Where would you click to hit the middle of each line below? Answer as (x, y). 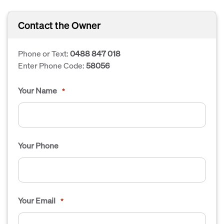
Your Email (37, 200)
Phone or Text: (44, 53)
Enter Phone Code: (52, 65)
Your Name (37, 90)
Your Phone (38, 145)
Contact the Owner (59, 25)
